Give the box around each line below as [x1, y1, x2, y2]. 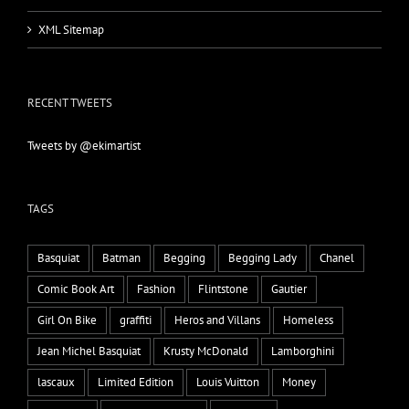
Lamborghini [271, 342, 334, 359]
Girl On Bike [37, 311, 97, 328]
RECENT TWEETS [27, 94, 112, 110]
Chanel [320, 249, 354, 266]
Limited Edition [98, 373, 173, 390]
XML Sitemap [38, 21, 104, 37]
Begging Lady [228, 249, 297, 266]
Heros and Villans [174, 311, 260, 328]
